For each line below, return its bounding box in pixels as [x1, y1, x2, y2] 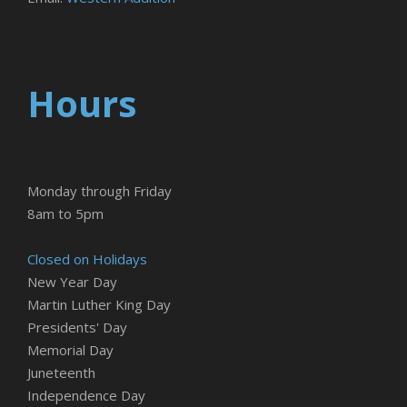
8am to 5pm [27, 204, 104, 223]
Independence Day [27, 386, 145, 405]
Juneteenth [27, 363, 95, 382]
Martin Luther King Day [27, 295, 171, 314]
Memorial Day [27, 341, 114, 360]
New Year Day [27, 273, 117, 292]
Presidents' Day [27, 318, 127, 337]
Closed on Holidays [27, 250, 147, 269]
